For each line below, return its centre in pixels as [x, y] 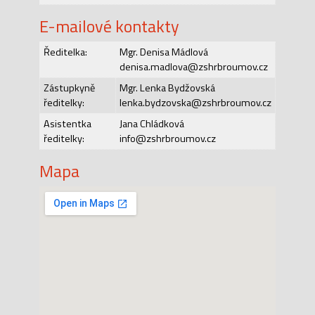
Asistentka [67, 123]
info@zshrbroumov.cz [167, 138]
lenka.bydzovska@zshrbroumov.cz [195, 102]
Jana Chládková [152, 123]
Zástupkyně [69, 88]
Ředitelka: [65, 52]
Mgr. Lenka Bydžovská [167, 88]
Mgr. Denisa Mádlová [163, 52]
